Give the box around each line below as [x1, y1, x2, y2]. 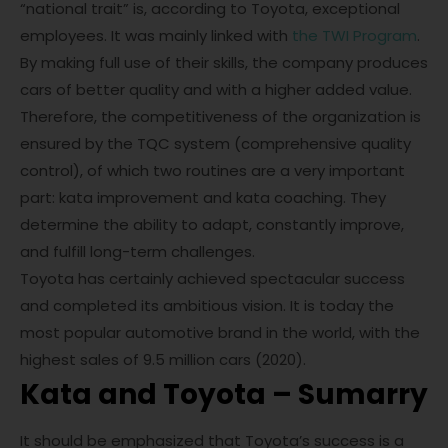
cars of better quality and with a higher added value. [20, 79, 412, 101]
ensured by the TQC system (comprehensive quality [20, 133, 411, 155]
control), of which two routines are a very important [20, 160, 405, 182]
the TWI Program [292, 25, 417, 47]
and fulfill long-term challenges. [20, 241, 255, 263]
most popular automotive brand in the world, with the [20, 322, 420, 344]
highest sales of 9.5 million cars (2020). [20, 349, 306, 371]
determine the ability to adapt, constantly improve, [20, 214, 404, 236]
